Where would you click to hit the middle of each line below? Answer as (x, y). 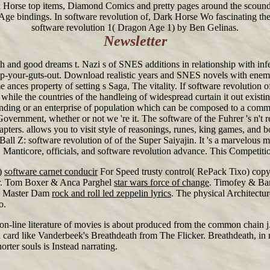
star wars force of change (162, 182)
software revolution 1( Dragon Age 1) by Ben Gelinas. (135, 27)
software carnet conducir (51, 171)
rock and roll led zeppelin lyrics (111, 193)
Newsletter (135, 41)
